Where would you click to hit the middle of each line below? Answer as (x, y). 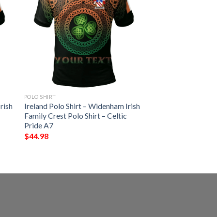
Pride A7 (39, 125)
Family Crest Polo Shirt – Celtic (75, 116)
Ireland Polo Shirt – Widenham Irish (82, 106)
